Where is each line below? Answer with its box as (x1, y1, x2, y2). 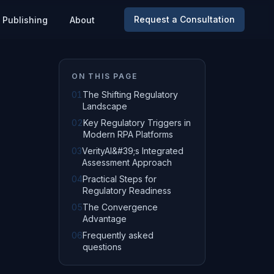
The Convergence (83, 202, 158, 212)
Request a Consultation (134, 14, 235, 24)
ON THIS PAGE (72, 72, 138, 81)
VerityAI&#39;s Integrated (82, 146, 183, 156)
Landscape (83, 101, 127, 111)
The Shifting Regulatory (83, 89, 178, 100)
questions (83, 242, 122, 252)
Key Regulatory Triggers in (83, 117, 191, 128)
